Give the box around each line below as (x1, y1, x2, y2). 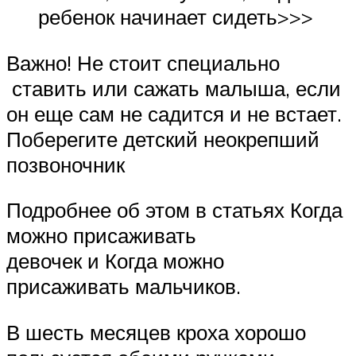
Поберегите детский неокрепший (6, 126, 319, 152)
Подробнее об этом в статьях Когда (6, 197, 342, 223)
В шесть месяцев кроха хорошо (6, 319, 306, 346)
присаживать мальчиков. (6, 273, 241, 300)
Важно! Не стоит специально (6, 49, 280, 75)
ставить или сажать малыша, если (6, 75, 341, 101)
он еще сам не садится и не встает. (6, 100, 342, 126)
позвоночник (6, 151, 125, 177)
